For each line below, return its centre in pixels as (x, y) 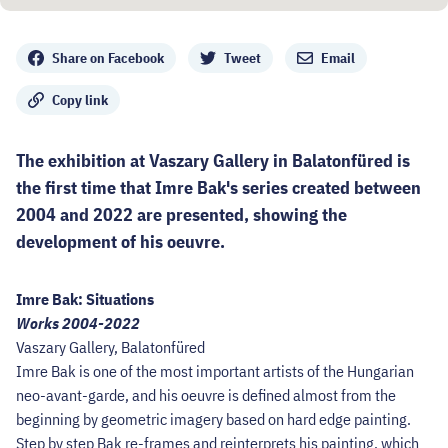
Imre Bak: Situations (85, 298)
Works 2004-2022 (78, 322)
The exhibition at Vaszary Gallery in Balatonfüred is (213, 160)
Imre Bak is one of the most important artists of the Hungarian (215, 370)
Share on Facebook (108, 57)
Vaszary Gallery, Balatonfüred (110, 346)
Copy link (80, 99)
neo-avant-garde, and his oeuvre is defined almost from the (206, 394)
